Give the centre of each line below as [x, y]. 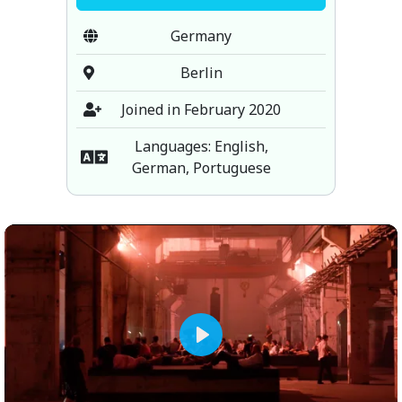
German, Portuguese [201, 167]
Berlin [201, 72]
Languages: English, [201, 146]
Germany [201, 35]
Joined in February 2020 [201, 109]
